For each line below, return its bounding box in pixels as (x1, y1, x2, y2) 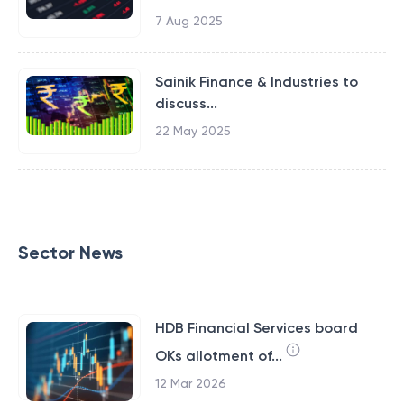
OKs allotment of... (154, 347, 282, 364)
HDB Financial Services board (154, 319, 358, 336)
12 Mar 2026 (154, 376, 226, 390)
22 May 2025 (154, 124, 231, 138)
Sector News (18, 242, 123, 263)
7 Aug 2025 (154, 14, 223, 28)
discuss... (154, 95, 217, 112)
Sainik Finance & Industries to (154, 73, 358, 90)
